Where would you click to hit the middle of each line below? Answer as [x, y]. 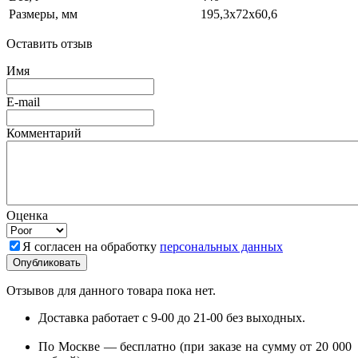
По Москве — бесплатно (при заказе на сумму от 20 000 [195, 347]
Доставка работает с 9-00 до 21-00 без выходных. [172, 318]
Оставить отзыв [50, 44]
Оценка [27, 216]
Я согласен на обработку [91, 247]
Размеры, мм [43, 14]
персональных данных [221, 247]
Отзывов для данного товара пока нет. [111, 291]
